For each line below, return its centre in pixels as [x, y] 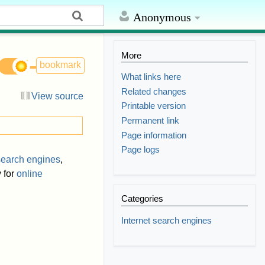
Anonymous [162, 17]
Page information [154, 135]
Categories [143, 199]
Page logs [141, 150]
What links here [151, 77]
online [30, 174]
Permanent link [151, 120]
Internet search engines [167, 220]
